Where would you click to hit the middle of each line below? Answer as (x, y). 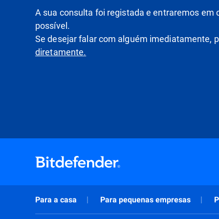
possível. (53, 25)
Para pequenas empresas (145, 200)
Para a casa (56, 200)
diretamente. (61, 52)
